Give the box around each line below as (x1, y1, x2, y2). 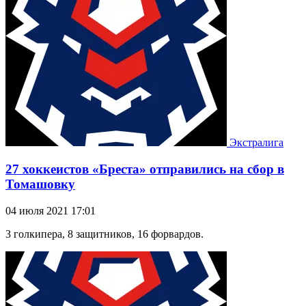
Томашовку (5, 177, 75, 192)
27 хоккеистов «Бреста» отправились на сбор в (5, 162, 284, 177)
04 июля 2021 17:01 (5, 204, 96, 217)
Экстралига (229, 137, 283, 149)
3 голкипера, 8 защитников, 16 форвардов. (5, 227, 204, 240)
